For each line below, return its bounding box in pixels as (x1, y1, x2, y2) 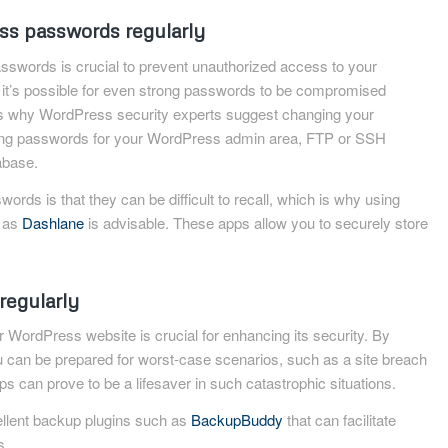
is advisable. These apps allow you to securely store (84, 211, 429, 233)
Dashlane (22, 211, 85, 233)
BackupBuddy (191, 409, 284, 430)
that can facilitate (283, 409, 397, 430)
